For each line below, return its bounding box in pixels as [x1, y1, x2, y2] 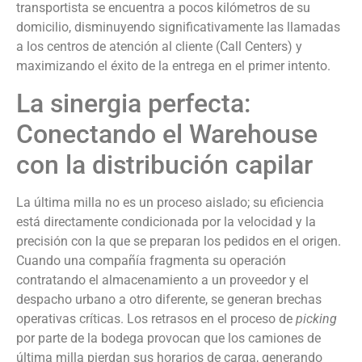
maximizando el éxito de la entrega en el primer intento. [16, 58, 330, 74]
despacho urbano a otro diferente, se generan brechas [16, 291, 322, 307]
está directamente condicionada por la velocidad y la [16, 213, 316, 229]
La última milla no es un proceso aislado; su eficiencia [16, 194, 324, 210]
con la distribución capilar [16, 149, 313, 180]
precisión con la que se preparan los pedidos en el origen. [16, 233, 341, 249]
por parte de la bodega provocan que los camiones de [16, 330, 321, 346]
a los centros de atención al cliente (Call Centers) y [16, 39, 302, 55]
